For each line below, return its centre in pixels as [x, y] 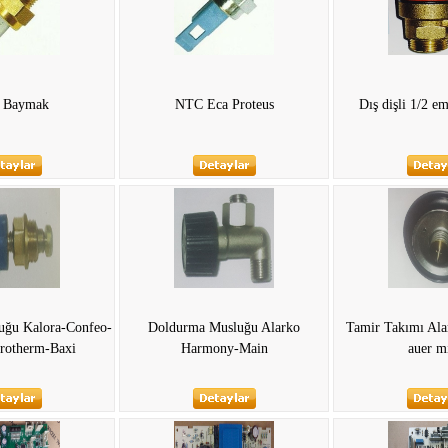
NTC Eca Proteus [224, 104]
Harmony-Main [224, 348]
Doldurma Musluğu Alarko [224, 327]
